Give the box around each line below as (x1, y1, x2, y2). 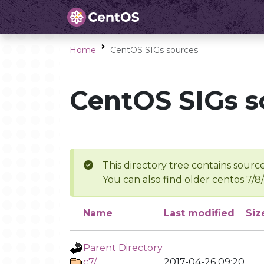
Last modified (164, 207, 235, 219)
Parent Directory (83, 242, 163, 253)
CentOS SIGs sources (110, 45, 198, 55)
